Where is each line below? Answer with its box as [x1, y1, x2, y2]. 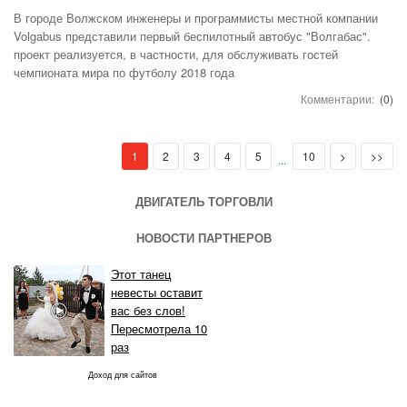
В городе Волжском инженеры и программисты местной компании [14, 8, 378, 26]
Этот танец [111, 264, 171, 283]
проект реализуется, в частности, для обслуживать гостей [14, 45, 338, 63]
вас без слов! [111, 301, 185, 319]
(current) [137, 146, 179, 163]
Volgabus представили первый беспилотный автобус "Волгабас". [14, 26, 371, 45]
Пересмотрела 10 [111, 319, 207, 337]
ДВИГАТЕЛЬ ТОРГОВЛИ [134, 192, 273, 210]
